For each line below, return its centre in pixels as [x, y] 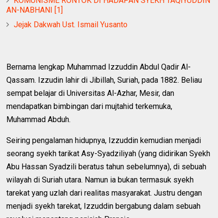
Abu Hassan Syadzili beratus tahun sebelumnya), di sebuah [107, 167]
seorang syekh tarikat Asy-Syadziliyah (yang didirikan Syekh [109, 154]
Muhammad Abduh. [39, 120]
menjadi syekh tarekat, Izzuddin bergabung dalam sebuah [104, 206]
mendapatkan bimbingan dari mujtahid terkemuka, [90, 107]
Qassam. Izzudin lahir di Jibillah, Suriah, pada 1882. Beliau [104, 80]
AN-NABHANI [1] [35, 10]
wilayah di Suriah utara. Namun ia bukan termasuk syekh [100, 180]
